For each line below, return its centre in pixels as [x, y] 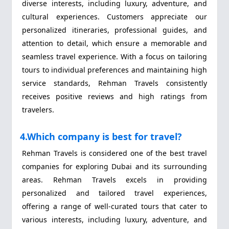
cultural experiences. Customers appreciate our [114, 16]
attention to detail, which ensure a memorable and [114, 43]
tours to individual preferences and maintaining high [114, 70]
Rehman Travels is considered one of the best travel [114, 153]
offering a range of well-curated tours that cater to [114, 207]
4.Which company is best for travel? [101, 136]
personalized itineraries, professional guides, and [114, 30]
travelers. [38, 109]
